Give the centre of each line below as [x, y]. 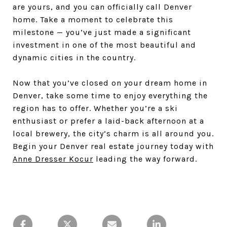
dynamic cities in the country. [74, 58]
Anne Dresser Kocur [53, 159]
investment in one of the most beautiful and [104, 45]
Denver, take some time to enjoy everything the [110, 96]
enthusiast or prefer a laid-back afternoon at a [108, 121]
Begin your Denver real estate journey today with [113, 146]
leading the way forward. [145, 159]
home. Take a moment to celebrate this [93, 20]
